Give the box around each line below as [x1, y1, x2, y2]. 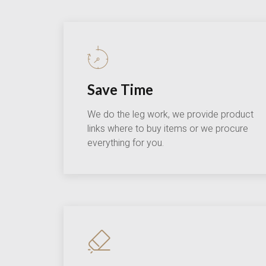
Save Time [87, 81, 153, 99]
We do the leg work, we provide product [87, 107, 254, 122]
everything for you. [87, 136, 164, 151]
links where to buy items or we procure [87, 122, 248, 137]
